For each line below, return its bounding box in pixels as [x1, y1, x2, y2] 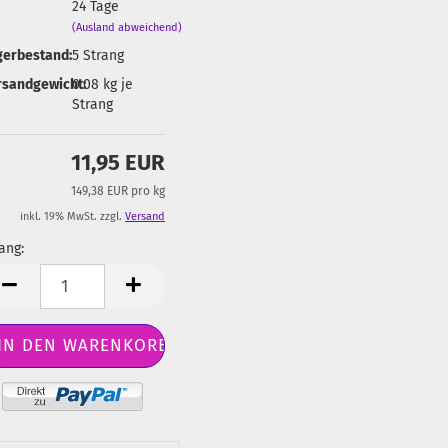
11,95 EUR [71, 149, 166, 176]
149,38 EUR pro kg [71, 184, 166, 198]
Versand [125, 210, 166, 223]
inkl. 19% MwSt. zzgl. [20, 210, 126, 223]
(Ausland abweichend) [71, 20, 182, 34]
